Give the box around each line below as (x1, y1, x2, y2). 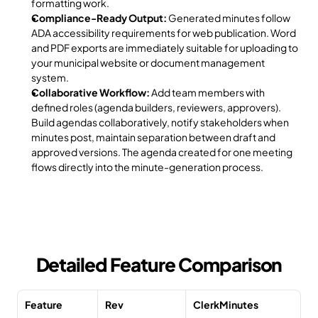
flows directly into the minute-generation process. (31, 160, 263, 173)
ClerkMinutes (193, 298, 258, 311)
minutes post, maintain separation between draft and (31, 131, 275, 143)
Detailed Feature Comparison (35, 253, 283, 276)
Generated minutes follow (167, 11, 290, 24)
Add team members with (150, 86, 265, 99)
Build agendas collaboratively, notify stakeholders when (31, 116, 289, 128)
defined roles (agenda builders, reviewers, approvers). (31, 101, 281, 114)
